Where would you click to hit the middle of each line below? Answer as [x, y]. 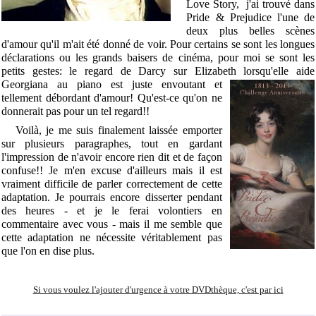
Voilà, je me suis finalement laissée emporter [112, 130]
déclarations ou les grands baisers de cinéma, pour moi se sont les [158, 57]
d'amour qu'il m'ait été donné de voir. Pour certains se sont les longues [158, 44]
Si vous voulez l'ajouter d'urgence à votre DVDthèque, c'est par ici [158, 289]
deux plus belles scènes [250, 30]
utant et [202, 84]
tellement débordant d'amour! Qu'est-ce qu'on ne [112, 97]
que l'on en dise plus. [48, 250]
